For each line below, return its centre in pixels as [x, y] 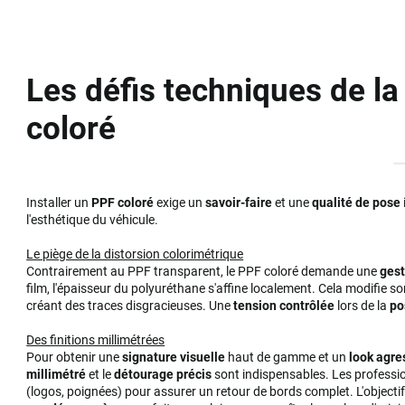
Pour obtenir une [75, 357]
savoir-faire [239, 202]
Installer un [59, 202]
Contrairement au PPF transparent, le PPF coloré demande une [203, 271]
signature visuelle [174, 357]
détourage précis [163, 374]
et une [292, 202]
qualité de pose [357, 202]
